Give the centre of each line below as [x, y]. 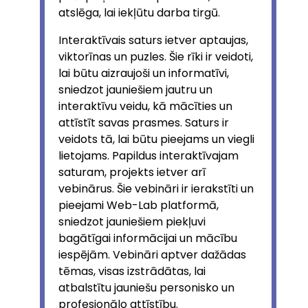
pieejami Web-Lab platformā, [139, 205]
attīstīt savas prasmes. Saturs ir [144, 122]
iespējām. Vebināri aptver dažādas [152, 254]
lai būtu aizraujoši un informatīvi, [144, 73]
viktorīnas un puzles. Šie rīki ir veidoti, [156, 56]
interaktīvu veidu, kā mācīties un [145, 106]
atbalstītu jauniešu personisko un [146, 287]
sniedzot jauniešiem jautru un [135, 89]
